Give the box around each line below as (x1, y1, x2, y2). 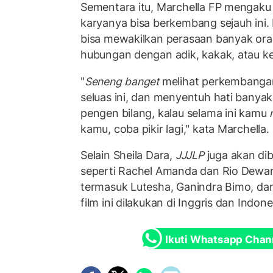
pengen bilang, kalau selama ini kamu (80, 106, 270, 119)
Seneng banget (84, 74, 160, 88)
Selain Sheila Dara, (80, 149, 175, 162)
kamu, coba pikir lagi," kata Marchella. (80, 122, 269, 135)
